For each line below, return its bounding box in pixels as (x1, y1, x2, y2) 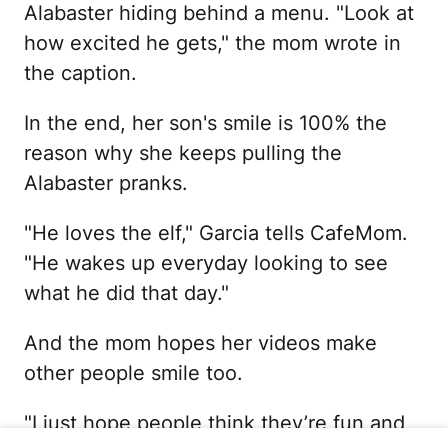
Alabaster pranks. (24, 171, 188, 196)
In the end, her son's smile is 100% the (24, 111, 387, 136)
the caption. (24, 61, 137, 86)
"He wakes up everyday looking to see (24, 251, 388, 276)
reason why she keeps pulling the (24, 141, 342, 166)
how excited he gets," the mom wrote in (24, 31, 401, 56)
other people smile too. (24, 361, 243, 386)
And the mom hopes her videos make (24, 331, 377, 356)
